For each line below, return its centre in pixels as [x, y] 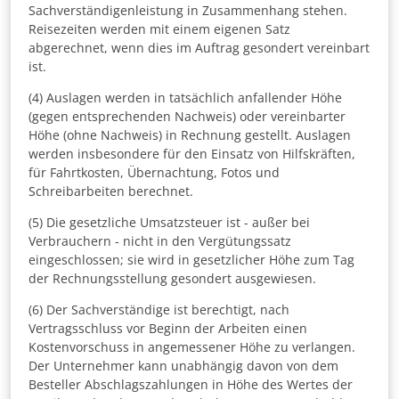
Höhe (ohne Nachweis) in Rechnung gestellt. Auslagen [190, 135]
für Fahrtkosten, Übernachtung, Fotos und [154, 173]
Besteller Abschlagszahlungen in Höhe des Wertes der [191, 385]
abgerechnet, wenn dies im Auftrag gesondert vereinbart [199, 48]
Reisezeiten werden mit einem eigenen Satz [159, 29]
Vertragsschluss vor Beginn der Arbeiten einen [168, 329]
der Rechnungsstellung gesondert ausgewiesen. [172, 279]
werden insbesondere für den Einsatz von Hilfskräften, [192, 154]
